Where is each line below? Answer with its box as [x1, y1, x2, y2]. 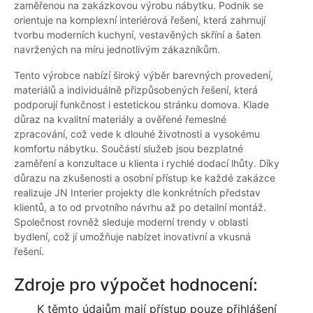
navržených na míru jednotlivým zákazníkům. [14, 43, 220, 56]
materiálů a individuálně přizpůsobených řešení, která [14, 84, 258, 96]
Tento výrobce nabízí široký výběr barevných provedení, [14, 69, 273, 82]
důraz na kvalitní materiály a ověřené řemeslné [14, 113, 226, 126]
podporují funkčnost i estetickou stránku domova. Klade [14, 99, 269, 111]
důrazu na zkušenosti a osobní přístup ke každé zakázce [14, 172, 275, 184]
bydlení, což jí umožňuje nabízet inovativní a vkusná [14, 231, 251, 243]
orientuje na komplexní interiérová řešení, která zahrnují [14, 14, 265, 27]
